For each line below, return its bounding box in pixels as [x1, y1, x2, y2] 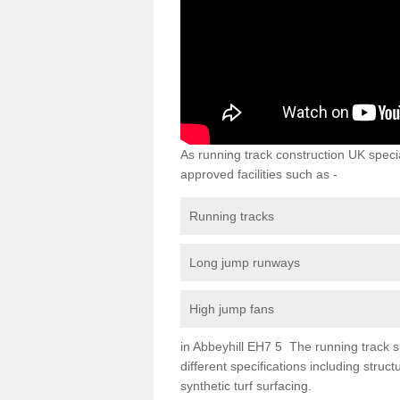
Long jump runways [189, 254, 300, 270]
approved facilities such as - [180, 166, 337, 181]
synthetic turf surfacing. [180, 378, 312, 393]
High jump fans [189, 301, 274, 316]
